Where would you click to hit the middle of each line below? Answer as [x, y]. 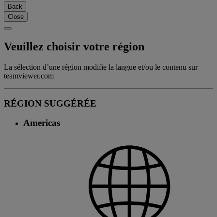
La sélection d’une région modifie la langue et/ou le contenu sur [101, 67]
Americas [42, 123]
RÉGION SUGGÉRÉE [50, 103]
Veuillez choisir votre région [74, 46]
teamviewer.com [29, 76]
